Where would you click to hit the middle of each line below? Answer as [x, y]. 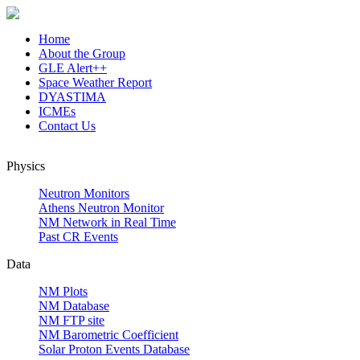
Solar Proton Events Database [114, 349]
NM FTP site [72, 320]
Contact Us [67, 126]
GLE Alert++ [73, 68]
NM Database [74, 306]
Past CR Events [78, 237]
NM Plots [63, 291]
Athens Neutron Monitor [101, 208]
